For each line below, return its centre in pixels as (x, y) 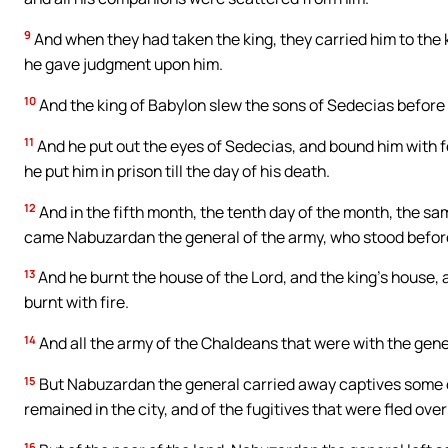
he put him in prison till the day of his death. (177, 170)
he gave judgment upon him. (123, 63)
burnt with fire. (76, 302)
